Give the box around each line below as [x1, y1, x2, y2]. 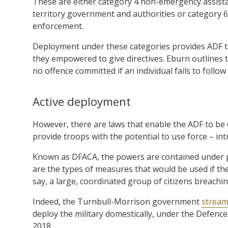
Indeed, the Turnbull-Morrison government [33, 195, 202, 207]
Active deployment [33, 93, 131, 109]
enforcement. [33, 20, 83, 32]
